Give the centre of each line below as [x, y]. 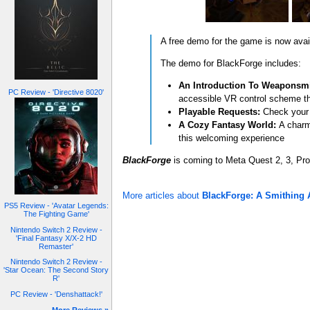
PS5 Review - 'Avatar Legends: [56, 206]
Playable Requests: [220, 112]
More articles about [162, 196]
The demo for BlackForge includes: [230, 63]
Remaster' [56, 246]
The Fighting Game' [56, 214]
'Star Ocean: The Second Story [56, 270]
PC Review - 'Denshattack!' [56, 294]
